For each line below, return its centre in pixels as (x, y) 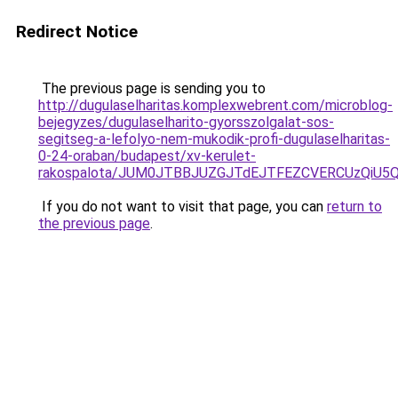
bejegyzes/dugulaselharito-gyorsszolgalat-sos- (186, 122)
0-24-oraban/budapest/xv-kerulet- (147, 156)
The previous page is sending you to (152, 88)
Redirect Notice (77, 32)
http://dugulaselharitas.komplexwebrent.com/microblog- (215, 105)
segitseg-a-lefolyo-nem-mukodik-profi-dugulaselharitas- (214, 139)
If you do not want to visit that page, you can (183, 207)
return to (354, 207)
